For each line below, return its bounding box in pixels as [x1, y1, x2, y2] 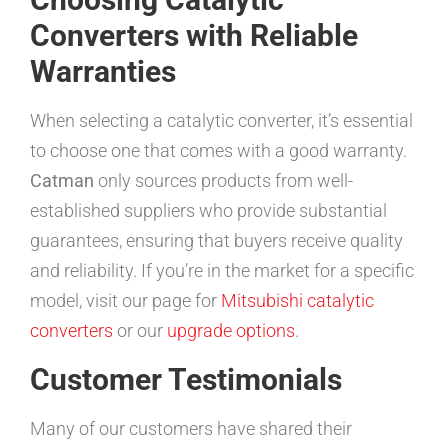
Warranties [30, 53, 176, 89]
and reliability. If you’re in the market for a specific [30, 259, 414, 281]
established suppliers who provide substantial [30, 199, 387, 221]
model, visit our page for [30, 289, 221, 311]
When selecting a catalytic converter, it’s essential [30, 109, 413, 131]
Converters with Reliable [30, 17, 358, 53]
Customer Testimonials [30, 361, 342, 397]
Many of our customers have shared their [30, 417, 352, 439]
